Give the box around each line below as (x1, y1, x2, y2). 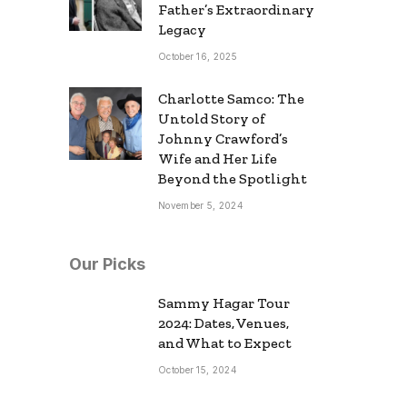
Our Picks (69, 253, 145, 273)
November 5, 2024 (158, 199, 243, 211)
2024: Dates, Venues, (158, 313, 289, 332)
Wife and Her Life (158, 149, 277, 167)
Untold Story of (158, 109, 265, 127)
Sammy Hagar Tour (158, 293, 290, 312)
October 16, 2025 (158, 50, 237, 62)
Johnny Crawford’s (158, 129, 288, 147)
